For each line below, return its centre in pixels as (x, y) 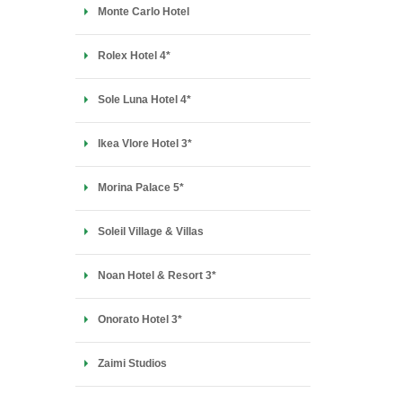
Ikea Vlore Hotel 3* (144, 144)
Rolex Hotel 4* (134, 56)
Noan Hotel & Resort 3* (157, 275)
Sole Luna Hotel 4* (144, 100)
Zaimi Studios (132, 363)
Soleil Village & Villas (150, 232)
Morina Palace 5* (140, 188)
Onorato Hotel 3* (140, 319)
